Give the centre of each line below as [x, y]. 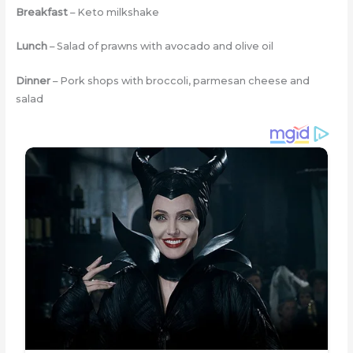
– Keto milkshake [113, 12]
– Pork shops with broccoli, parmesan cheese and [180, 80]
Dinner [33, 80]
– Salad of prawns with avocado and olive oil [160, 46]
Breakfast [41, 12]
